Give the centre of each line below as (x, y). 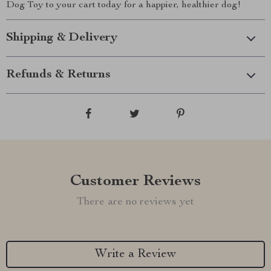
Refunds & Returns (58, 75)
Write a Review (135, 254)
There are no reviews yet (135, 202)
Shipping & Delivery (62, 38)
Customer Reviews (135, 181)
